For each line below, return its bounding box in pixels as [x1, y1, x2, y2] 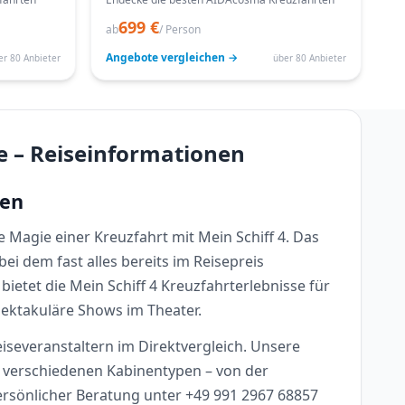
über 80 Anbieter [273, 51, 346, 64]
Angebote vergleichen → [106, 50, 238, 65]
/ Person [159, 22, 201, 37]
